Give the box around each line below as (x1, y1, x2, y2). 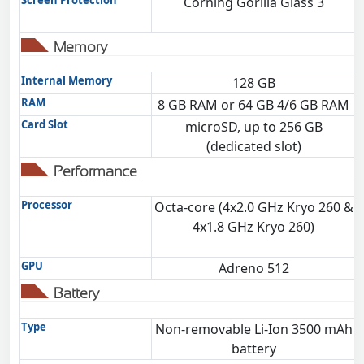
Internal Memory (21, 73, 112, 88)
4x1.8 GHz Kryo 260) (193, 218, 314, 236)
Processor (21, 197, 72, 212)
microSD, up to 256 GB (184, 118, 323, 136)
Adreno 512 (218, 259, 289, 277)
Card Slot (21, 117, 68, 132)
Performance (54, 162, 137, 180)
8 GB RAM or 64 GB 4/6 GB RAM (158, 96, 349, 114)
